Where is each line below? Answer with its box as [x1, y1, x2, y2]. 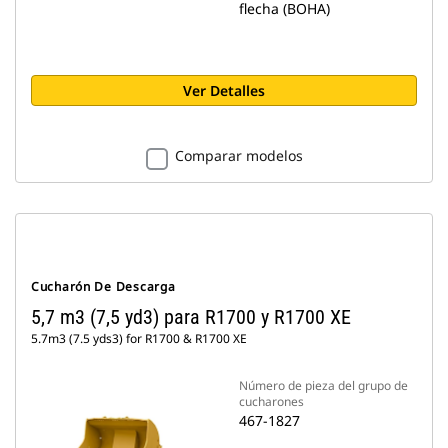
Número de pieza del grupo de [239, 377, 408, 394]
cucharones [239, 393, 304, 410]
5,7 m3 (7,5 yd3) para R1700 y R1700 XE [31, 305, 351, 329]
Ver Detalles [183, 81, 265, 100]
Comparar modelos [174, 146, 303, 165]
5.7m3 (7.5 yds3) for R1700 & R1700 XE [31, 330, 247, 347]
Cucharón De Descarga [31, 278, 176, 295]
